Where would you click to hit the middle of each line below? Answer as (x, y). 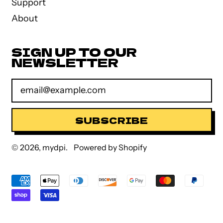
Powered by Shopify (110, 148)
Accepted (31, 179)
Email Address (41, 83)
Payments (32, 190)
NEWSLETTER (65, 62)
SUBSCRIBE (111, 120)
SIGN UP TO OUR (74, 52)
